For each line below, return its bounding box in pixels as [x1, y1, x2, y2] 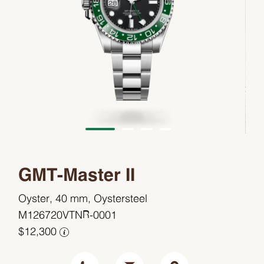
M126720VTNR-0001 [18, 210, 117, 221]
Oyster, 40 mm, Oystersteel [18, 194, 148, 204]
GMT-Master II [18, 167, 136, 185]
